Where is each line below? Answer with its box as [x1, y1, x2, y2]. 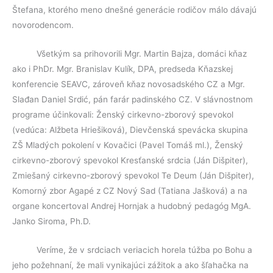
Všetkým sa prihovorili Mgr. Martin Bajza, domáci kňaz [37, 48, 247, 58]
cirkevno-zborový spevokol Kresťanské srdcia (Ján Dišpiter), [12, 155, 248, 165]
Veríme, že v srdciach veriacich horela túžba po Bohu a [37, 244, 252, 255]
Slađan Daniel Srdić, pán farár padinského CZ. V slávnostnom [12, 94, 253, 104]
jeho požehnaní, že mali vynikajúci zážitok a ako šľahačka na [12, 260, 249, 270]
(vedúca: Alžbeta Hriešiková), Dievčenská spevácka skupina [12, 124, 248, 135]
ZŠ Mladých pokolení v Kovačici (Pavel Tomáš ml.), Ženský [12, 140, 243, 150]
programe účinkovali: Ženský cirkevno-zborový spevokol [12, 109, 233, 119]
